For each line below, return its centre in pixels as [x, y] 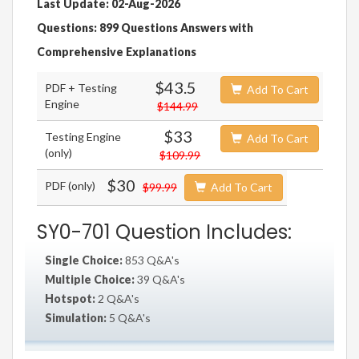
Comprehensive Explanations [117, 52]
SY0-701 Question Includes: [164, 232]
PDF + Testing [81, 88]
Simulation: [76, 318]
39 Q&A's [160, 280]
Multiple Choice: [90, 280]
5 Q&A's [129, 318]
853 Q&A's [151, 260]
